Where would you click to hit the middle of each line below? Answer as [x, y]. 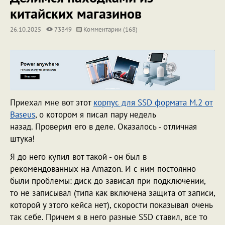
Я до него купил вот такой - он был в [78, 157]
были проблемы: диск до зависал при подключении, [108, 181]
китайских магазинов [76, 13]
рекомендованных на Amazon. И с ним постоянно [103, 169]
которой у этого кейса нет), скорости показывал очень [111, 205]
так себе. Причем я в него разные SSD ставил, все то [109, 217]
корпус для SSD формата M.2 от [153, 103]
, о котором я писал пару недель [95, 115]
